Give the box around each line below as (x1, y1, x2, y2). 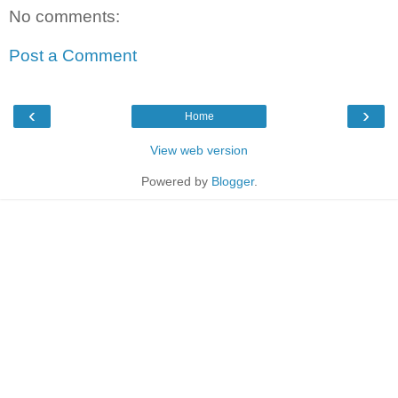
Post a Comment (9, 45, 137, 65)
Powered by (140, 174, 211, 189)
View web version (150, 143, 248, 158)
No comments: (9, 7, 120, 27)
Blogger (211, 174, 254, 189)
